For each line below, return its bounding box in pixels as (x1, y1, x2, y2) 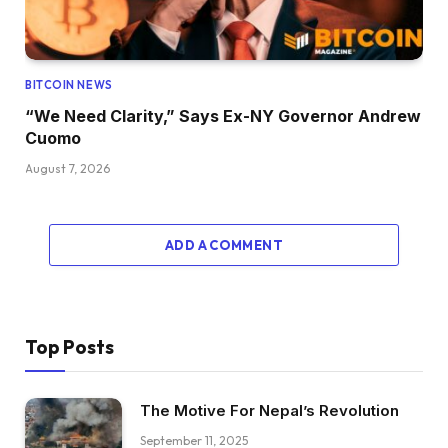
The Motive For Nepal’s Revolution (140, 401, 399, 421)
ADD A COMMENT (164, 237, 284, 254)
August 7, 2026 (25, 161, 110, 177)
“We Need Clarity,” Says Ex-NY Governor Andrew (25, 106, 421, 127)
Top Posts (25, 335, 114, 360)
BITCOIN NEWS (25, 78, 113, 93)
